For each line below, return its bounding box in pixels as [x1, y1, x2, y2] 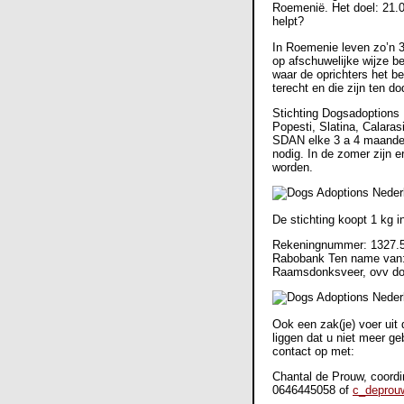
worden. [272, 161, 313, 175]
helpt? [272, 14, 304, 29]
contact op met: [272, 344, 358, 358]
